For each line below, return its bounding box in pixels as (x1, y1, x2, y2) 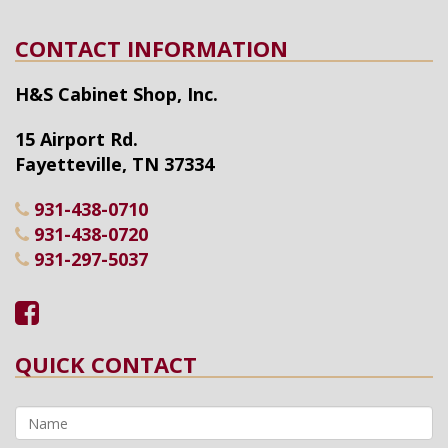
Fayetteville (15, 152, 122, 176)
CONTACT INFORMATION (15, 33, 288, 63)
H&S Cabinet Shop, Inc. (15, 82, 218, 106)
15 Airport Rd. (15, 127, 138, 151)
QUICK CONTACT (15, 349, 197, 379)
